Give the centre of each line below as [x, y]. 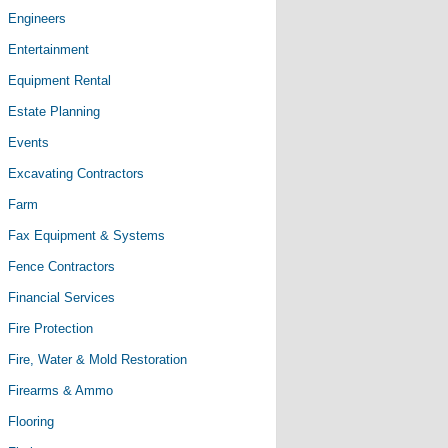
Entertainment [48, 49]
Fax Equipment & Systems [86, 235]
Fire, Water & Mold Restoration [97, 359]
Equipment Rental [59, 80]
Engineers [37, 18]
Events [28, 142]
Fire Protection [50, 328]
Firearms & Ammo [60, 390]
